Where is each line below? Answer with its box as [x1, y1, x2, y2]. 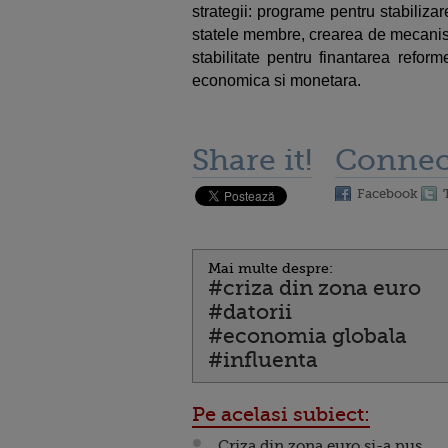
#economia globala [208, 324, 407, 348]
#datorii [208, 300, 292, 324]
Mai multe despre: [208, 260, 333, 276]
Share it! [192, 143, 312, 177]
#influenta [208, 348, 318, 372]
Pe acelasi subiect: [192, 403, 370, 426]
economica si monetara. [192, 72, 361, 89]
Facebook [357, 186, 418, 201]
